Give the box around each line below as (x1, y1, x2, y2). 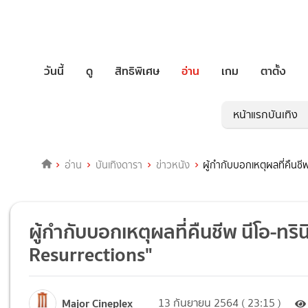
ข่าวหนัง (155, 157, 190, 173)
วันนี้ (44, 62, 64, 80)
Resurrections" (29, 239, 153, 271)
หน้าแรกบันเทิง (233, 107, 298, 123)
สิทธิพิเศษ (115, 62, 159, 80)
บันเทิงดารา (95, 157, 142, 173)
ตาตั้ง (261, 62, 286, 80)
